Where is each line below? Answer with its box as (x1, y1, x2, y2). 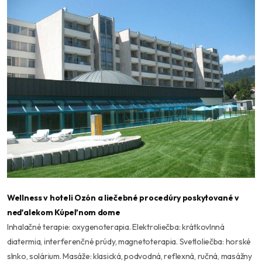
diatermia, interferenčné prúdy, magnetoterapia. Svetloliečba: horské (7, 236, 251, 247)
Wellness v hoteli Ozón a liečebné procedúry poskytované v (7, 192, 240, 204)
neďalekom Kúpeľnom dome (7, 207, 120, 218)
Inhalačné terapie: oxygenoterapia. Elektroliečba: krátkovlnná (7, 222, 225, 233)
